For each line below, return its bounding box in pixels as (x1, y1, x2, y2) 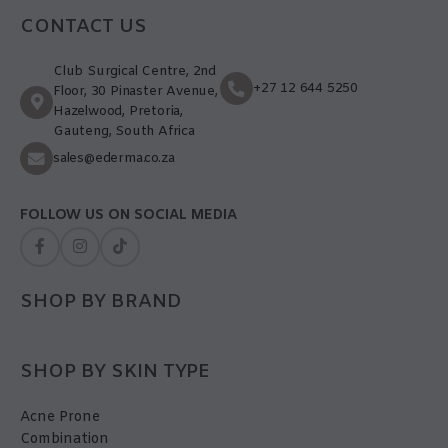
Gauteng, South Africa (53, 123, 195, 141)
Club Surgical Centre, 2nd (53, 63, 217, 81)
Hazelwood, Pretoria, (53, 103, 184, 121)
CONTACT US (20, 14, 147, 41)
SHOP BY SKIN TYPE (20, 359, 211, 386)
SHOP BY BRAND (20, 289, 182, 316)
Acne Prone (20, 408, 100, 428)
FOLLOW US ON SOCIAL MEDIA (20, 206, 237, 226)
